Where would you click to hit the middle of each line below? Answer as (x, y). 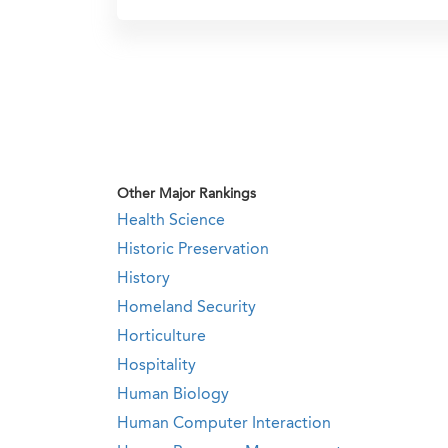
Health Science (171, 221)
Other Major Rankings (186, 194)
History (143, 279)
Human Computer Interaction (224, 424)
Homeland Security (186, 308)
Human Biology (173, 395)
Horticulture (161, 337)
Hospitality (156, 366)
